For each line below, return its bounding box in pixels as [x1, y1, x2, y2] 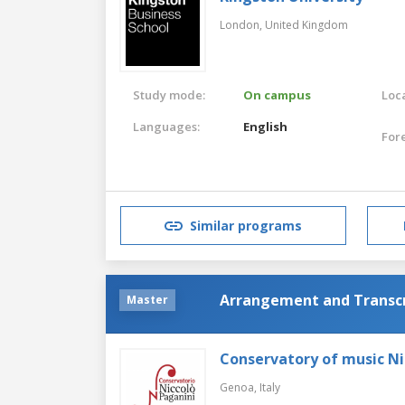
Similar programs [190, 217, 302, 235]
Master [127, 291, 168, 307]
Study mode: [133, 86, 205, 103]
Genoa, [220, 379, 259, 395]
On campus [243, 86, 312, 103]
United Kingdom [265, 16, 348, 33]
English [243, 118, 288, 135]
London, [220, 16, 265, 33]
